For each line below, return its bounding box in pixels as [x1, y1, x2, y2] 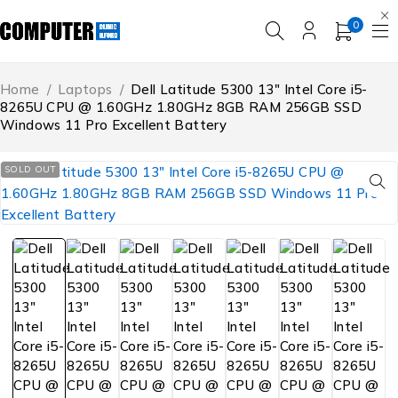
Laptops [57, 81, 113, 98]
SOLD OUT [4, 163, 56, 175]
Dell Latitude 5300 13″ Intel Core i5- [130, 81, 368, 98]
